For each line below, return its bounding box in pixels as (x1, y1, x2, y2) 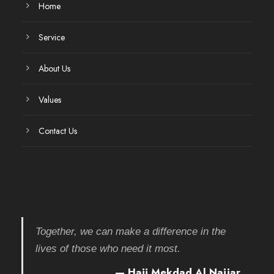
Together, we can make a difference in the (35, 225, 226, 237)
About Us (39, 62, 70, 75)
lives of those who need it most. (35, 242, 180, 254)
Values (39, 93, 61, 106)
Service (39, 31, 65, 43)
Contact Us (39, 124, 77, 137)
